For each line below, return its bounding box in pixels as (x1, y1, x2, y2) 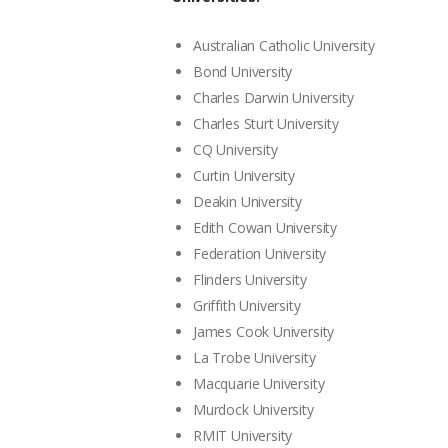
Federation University (193, 243, 327, 263)
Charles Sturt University (193, 113, 339, 133)
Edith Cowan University (193, 217, 338, 237)
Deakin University (193, 191, 302, 211)
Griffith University (193, 295, 301, 315)
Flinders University (193, 269, 307, 289)
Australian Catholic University (193, 35, 375, 55)
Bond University (193, 61, 293, 81)
